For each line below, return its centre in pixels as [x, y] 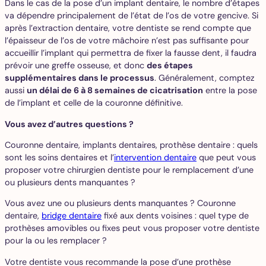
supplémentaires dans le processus [80, 78]
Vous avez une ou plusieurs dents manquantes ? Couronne [120, 203]
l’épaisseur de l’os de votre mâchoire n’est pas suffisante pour [127, 41]
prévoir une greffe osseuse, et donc [76, 66]
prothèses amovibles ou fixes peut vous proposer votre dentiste [132, 228]
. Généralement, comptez [205, 78]
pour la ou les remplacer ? [56, 241]
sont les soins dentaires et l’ [59, 157]
